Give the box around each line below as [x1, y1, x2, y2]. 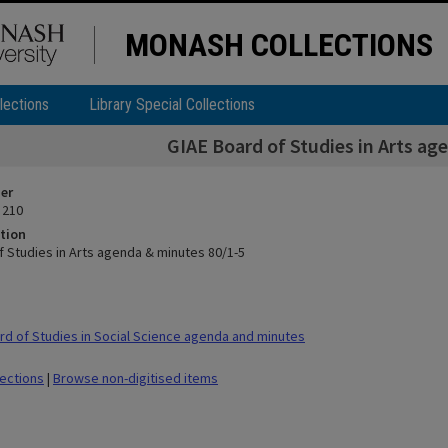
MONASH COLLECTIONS [125, 26, 433, 64]
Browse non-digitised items [53, 369, 218, 387]
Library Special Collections [89, 95, 255, 114]
